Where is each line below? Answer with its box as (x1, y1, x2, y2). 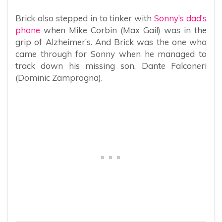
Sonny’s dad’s (154, 12, 207, 23)
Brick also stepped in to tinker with (15, 12, 155, 23)
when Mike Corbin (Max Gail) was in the (40, 24, 207, 35)
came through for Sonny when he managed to (15, 48, 207, 59)
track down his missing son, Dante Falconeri (15, 60, 207, 71)
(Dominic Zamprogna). (15, 72, 103, 83)
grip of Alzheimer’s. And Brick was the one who (15, 36, 207, 47)
